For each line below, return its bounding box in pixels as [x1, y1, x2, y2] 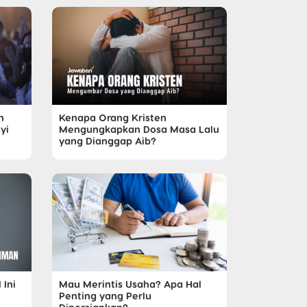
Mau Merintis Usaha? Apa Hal [59, 278, 201, 291]
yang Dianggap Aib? [59, 134, 156, 147]
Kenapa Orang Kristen [59, 111, 167, 124]
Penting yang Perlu [59, 289, 151, 302]
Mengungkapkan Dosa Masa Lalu [59, 123, 219, 136]
